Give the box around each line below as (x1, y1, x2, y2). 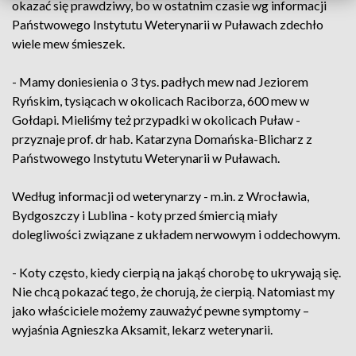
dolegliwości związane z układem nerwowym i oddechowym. (12, 226, 340, 242)
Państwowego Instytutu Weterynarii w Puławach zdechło (12, 17, 323, 32)
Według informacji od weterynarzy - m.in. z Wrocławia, (12, 188, 309, 203)
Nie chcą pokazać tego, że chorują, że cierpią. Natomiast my (12, 284, 335, 299)
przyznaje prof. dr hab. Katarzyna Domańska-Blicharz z (12, 131, 312, 146)
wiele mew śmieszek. (12, 36, 125, 51)
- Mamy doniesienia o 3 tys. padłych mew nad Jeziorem (12, 74, 308, 89)
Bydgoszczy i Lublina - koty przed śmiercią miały (12, 207, 277, 222)
